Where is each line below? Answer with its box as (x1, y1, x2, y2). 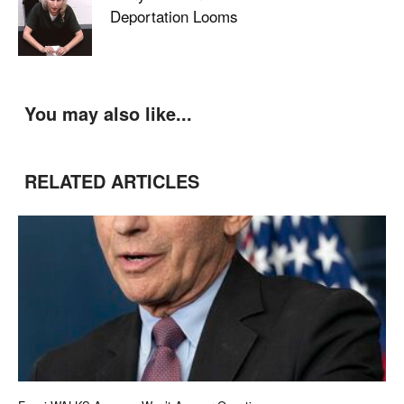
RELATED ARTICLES (24, 167, 199, 194)
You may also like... (24, 99, 192, 126)
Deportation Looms (109, 5, 238, 28)
